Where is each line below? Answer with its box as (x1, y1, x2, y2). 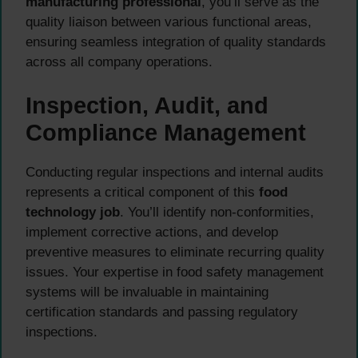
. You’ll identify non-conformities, (120, 205, 314, 221)
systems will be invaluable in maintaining (26, 284, 268, 300)
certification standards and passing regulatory (26, 304, 298, 320)
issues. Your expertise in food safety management (26, 265, 324, 280)
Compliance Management (26, 120, 306, 146)
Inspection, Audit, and (26, 93, 268, 119)
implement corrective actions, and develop (26, 225, 278, 241)
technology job (26, 205, 120, 221)
